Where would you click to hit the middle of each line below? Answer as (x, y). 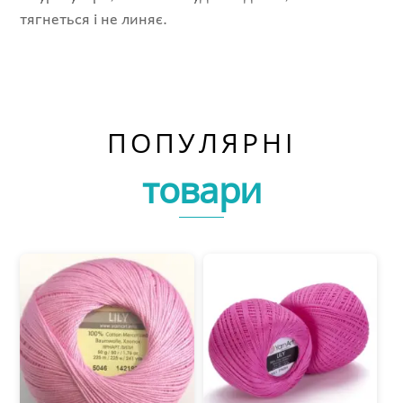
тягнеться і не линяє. (94, 18)
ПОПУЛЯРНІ (201, 142)
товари (201, 189)
